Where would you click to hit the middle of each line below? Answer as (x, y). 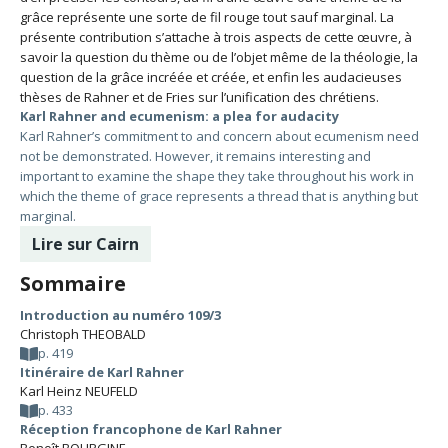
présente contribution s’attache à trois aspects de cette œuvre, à (216, 37)
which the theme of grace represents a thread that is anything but (219, 196)
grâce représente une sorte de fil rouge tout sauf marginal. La (207, 17)
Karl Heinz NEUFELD (79, 391)
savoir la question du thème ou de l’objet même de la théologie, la (219, 57)
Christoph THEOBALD (83, 334)
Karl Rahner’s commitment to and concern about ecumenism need (219, 136)
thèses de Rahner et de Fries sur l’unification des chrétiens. (199, 97)
